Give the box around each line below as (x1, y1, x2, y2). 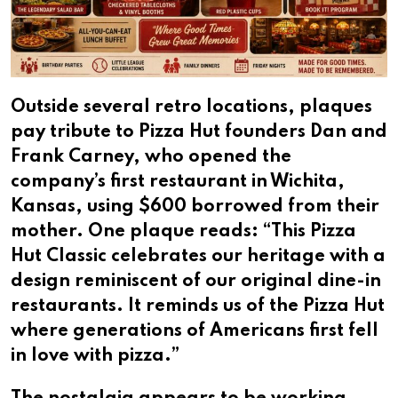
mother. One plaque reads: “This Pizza (11, 223, 356, 242)
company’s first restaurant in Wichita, (11, 173, 345, 192)
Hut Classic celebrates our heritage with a (11, 248, 386, 267)
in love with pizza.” (11, 347, 179, 366)
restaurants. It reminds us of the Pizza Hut (11, 298, 385, 316)
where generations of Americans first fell (11, 322, 378, 341)
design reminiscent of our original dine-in (11, 273, 381, 291)
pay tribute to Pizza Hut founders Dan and (11, 123, 387, 142)
